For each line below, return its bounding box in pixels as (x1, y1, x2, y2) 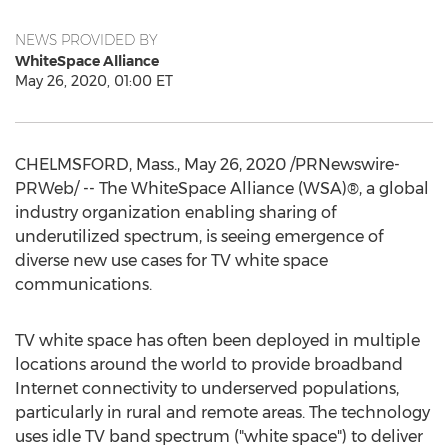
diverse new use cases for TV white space (15, 251, 328, 270)
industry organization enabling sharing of (15, 203, 336, 222)
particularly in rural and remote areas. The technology (15, 403, 430, 422)
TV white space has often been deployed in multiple (15, 331, 420, 350)
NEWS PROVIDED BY (15, 31, 158, 49)
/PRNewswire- (286, 155, 400, 174)
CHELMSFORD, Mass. (15, 155, 177, 174)
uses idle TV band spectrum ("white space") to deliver (15, 427, 423, 446)
